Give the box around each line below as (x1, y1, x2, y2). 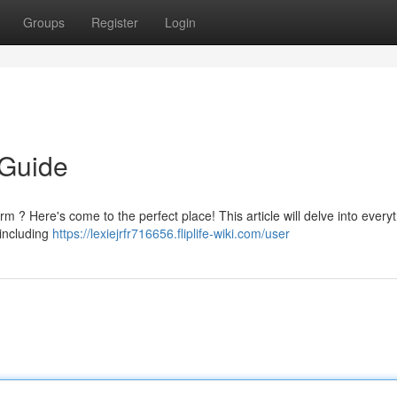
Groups (23, 13, 65, 31)
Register (91, 13, 138, 31)
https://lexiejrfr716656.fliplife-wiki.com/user (52, 224, 290, 242)
